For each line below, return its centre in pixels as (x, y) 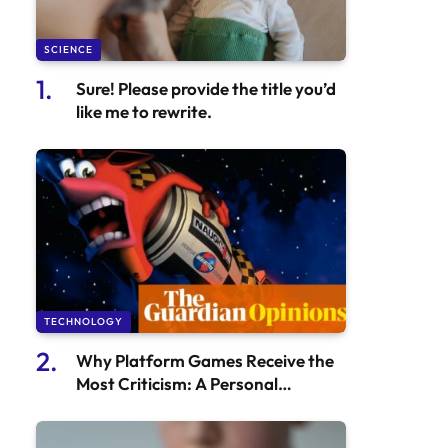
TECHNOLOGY (83, 322)
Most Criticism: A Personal (177, 384)
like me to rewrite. (144, 111)
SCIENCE (68, 49)
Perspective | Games (154, 407)
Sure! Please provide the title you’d (206, 88)
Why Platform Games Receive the (205, 361)
